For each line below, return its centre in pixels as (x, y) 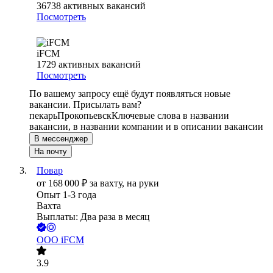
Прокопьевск (84, 116)
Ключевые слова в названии (170, 116)
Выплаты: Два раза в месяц (93, 217)
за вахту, (108, 183)
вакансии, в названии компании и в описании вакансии (146, 127)
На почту (51, 152)
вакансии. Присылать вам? (85, 105)
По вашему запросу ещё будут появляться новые (130, 94)
